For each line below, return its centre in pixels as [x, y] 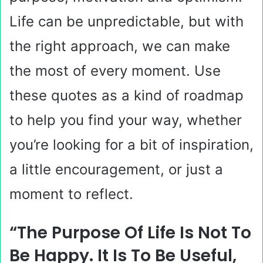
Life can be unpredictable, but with [127, 21]
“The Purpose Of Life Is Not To [130, 233]
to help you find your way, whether [126, 120]
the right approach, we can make [120, 46]
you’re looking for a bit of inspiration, [131, 145]
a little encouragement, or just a [116, 169]
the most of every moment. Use [115, 71]
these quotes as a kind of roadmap [127, 95]
